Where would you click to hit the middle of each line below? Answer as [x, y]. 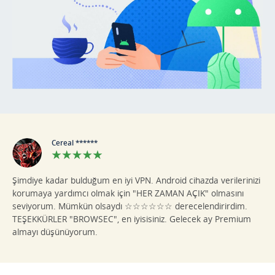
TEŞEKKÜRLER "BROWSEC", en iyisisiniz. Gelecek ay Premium [132, 219]
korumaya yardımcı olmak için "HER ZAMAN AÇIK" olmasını [128, 193]
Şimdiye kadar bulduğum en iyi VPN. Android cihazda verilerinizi [136, 180]
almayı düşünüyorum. [55, 232]
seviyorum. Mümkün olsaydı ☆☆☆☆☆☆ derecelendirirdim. [130, 206]
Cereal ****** [75, 143]
